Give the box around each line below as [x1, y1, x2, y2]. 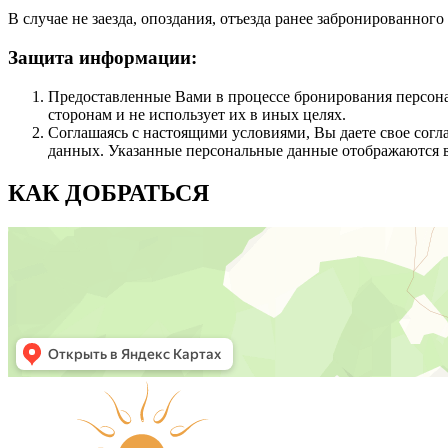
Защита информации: [8, 47, 197, 69]
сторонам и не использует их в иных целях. [48, 105, 346, 123]
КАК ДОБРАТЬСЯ [8, 179, 209, 206]
